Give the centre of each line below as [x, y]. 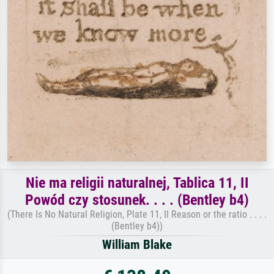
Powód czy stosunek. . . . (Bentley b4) [137, 200]
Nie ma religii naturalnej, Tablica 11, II [137, 183]
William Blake [137, 244]
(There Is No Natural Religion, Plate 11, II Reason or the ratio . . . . [137, 214]
